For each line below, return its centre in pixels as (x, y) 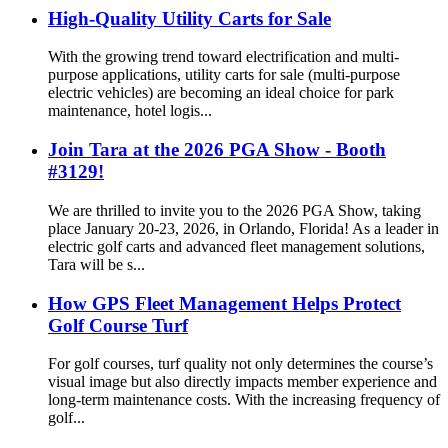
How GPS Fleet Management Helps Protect (224, 303)
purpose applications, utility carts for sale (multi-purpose (224, 75)
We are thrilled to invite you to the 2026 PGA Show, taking (234, 210)
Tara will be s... (96, 264)
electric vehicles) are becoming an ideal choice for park (221, 93)
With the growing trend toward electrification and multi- (223, 57)
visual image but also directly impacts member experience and (242, 382)
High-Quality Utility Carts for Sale (189, 18)
